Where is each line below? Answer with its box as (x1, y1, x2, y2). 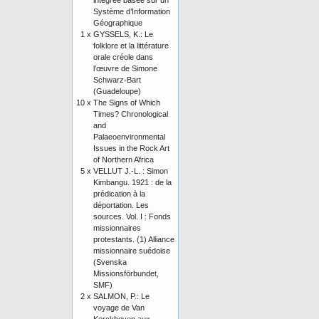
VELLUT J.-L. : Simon (93, 167, 168, 175)
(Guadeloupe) (93, 87, 141, 95)
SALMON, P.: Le (93, 292, 150, 300)
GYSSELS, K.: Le (93, 30, 153, 38)
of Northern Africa (93, 155, 154, 164)
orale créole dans (93, 53, 153, 61)
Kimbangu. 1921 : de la (93, 178, 172, 187)
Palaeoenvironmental (93, 132, 165, 141)
